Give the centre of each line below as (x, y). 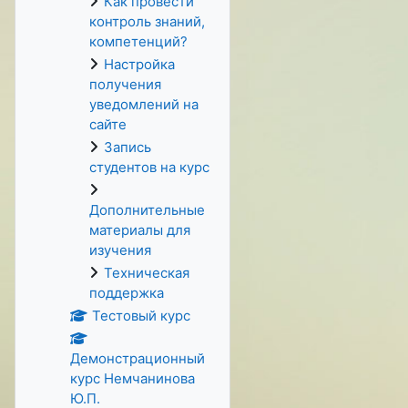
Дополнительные (147, 210)
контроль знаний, (147, 21)
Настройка (139, 64)
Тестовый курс (141, 316)
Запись (127, 147)
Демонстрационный (138, 358)
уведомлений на (144, 104)
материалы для (140, 230)
